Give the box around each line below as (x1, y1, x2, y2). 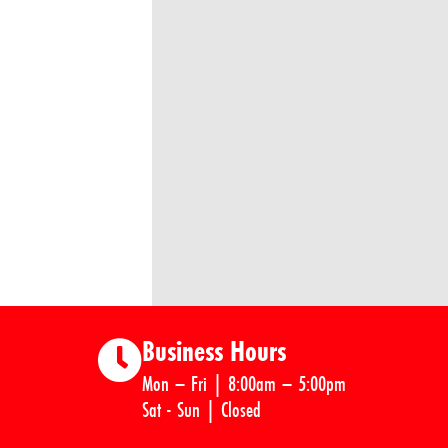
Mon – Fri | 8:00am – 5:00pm (142, 368, 346, 398)
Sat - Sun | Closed (142, 394, 261, 424)
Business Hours (142, 331, 286, 370)
